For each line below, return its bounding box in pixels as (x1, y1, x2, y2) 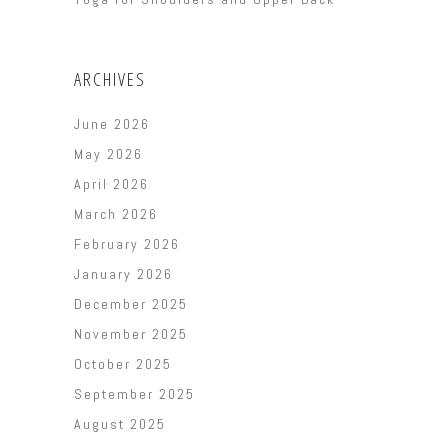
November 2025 (74, 325, 188, 344)
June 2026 (74, 115, 150, 134)
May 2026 (74, 145, 143, 164)
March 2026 (74, 205, 158, 224)
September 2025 (74, 385, 195, 404)
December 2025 (74, 295, 188, 314)
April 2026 (74, 175, 149, 194)
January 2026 (74, 265, 173, 284)
